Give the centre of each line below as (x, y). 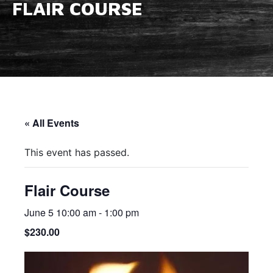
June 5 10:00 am (60, 212)
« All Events (52, 123)
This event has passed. (77, 152)
